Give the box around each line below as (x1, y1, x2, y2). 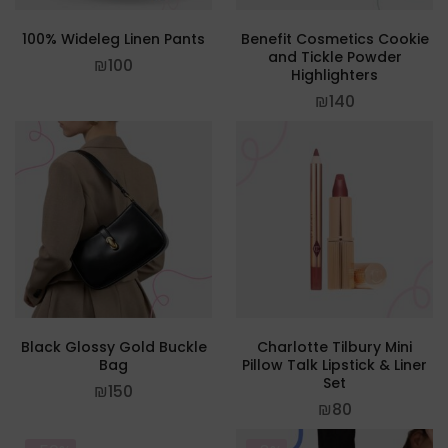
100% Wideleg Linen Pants (22, 29, 205, 49)
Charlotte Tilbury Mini (257, 337, 412, 357)
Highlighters (291, 65, 378, 85)
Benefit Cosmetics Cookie (240, 29, 429, 49)
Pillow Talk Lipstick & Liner (242, 355, 427, 375)
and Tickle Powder (267, 47, 402, 67)
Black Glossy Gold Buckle (20, 337, 207, 357)
